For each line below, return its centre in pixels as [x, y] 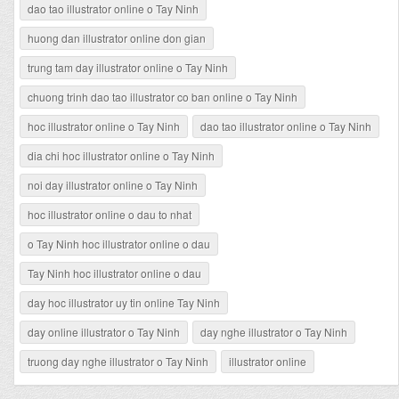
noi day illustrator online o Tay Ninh [113, 185]
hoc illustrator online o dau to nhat [110, 214]
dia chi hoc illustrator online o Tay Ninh [121, 155]
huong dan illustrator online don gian [117, 38]
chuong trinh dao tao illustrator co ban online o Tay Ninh [163, 97]
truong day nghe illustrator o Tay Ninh [118, 361]
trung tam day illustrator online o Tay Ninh [128, 67]
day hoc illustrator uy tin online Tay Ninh [124, 302]
